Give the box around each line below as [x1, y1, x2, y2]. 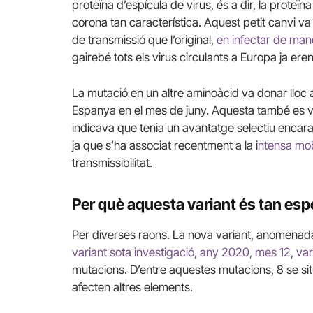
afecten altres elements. [72, 279, 193, 294]
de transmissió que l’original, [72, 32, 217, 47]
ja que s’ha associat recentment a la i [72, 138, 258, 153]
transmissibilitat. [72, 156, 152, 170]
